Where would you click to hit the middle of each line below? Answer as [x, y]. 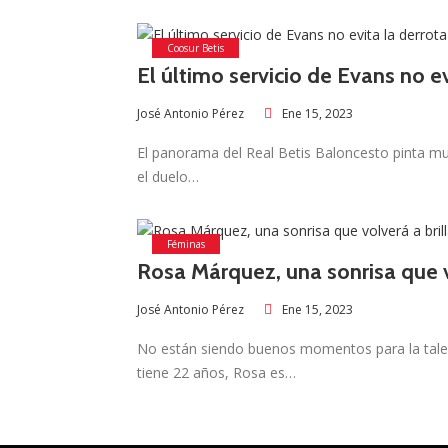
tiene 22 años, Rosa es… [216, 373]
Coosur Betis [195, 48]
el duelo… [168, 177]
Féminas [186, 244]
